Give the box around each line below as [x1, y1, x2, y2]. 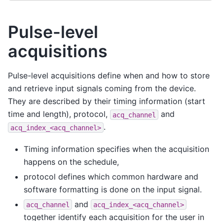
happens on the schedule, [24, 156, 119, 167]
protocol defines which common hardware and [24, 171, 198, 182]
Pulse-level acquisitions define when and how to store [8, 71, 210, 81]
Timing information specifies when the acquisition [24, 144, 209, 154]
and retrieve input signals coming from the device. [8, 83, 196, 94]
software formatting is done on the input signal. [24, 184, 202, 194]
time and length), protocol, [8, 109, 110, 119]
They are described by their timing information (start [8, 96, 205, 107]
